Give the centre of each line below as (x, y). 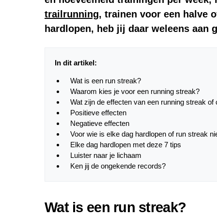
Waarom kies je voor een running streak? (135, 92)
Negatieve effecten (100, 124)
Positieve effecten (98, 113)
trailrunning (72, 14)
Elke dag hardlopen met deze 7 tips (126, 145)
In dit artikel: (76, 63)
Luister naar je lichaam (106, 155)
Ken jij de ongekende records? (118, 166)
